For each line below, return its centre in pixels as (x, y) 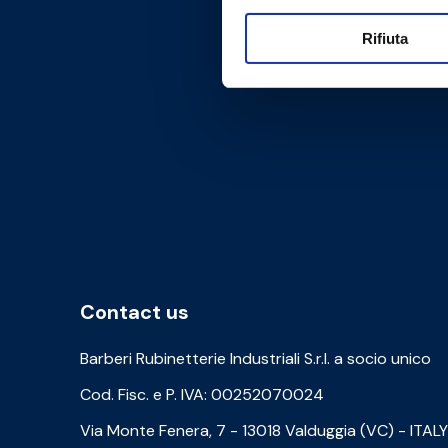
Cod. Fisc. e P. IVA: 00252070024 (202, 395)
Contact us (134, 312)
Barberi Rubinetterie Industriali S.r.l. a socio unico (255, 359)
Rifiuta (384, 39)
